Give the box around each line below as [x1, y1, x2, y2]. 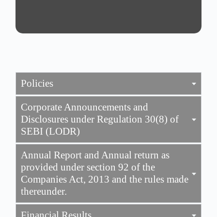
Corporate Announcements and [21, 101, 148, 113]
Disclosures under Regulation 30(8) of [21, 113, 179, 125]
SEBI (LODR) [21, 125, 80, 137]
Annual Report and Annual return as [21, 149, 170, 161]
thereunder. [21, 186, 67, 197]
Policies [21, 77, 53, 89]
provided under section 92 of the [21, 161, 155, 173]
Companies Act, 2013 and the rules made [21, 173, 188, 185]
